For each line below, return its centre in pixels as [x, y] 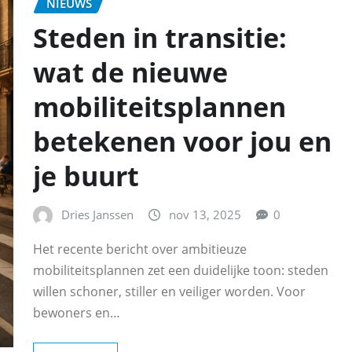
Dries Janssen [97, 215]
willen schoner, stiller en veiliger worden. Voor [169, 292]
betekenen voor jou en [182, 142]
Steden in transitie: [160, 38]
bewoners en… [77, 313]
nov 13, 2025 [205, 215]
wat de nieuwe [130, 73]
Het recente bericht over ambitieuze [140, 249]
